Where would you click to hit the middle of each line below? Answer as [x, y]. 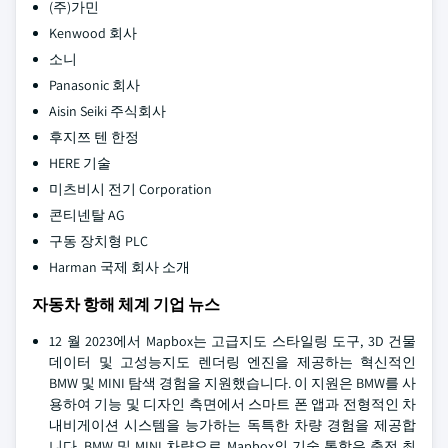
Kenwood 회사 [93, 33]
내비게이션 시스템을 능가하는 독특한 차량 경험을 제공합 [232, 425]
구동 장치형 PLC [98, 241]
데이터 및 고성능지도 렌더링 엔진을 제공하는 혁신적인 [232, 362]
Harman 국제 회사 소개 [119, 267]
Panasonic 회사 [94, 85]
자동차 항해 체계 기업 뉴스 [126, 304]
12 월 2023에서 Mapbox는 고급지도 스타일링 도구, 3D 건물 [232, 341]
